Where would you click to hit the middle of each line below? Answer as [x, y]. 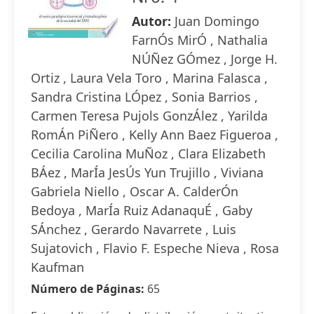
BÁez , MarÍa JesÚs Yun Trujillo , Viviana [147, 172]
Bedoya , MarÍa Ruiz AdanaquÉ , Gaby [142, 210]
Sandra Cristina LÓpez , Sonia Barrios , [144, 97]
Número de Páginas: [89, 289]
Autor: [153, 21]
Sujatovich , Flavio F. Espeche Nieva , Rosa [155, 248]
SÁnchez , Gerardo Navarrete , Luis [134, 229]
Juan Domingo [217, 21]
